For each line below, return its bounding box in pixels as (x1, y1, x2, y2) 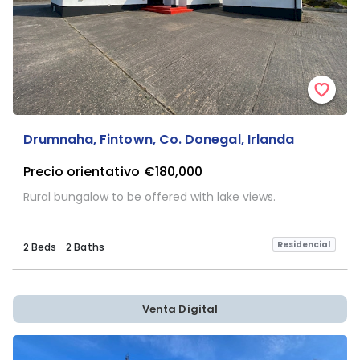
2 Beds (22, 240, 56, 254)
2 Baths (66, 240, 104, 254)
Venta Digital (142, 301, 218, 317)
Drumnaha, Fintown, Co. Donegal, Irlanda (22, 130, 295, 149)
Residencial (276, 238, 331, 251)
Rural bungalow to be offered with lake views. (22, 189, 276, 205)
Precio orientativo (22, 162, 140, 181)
